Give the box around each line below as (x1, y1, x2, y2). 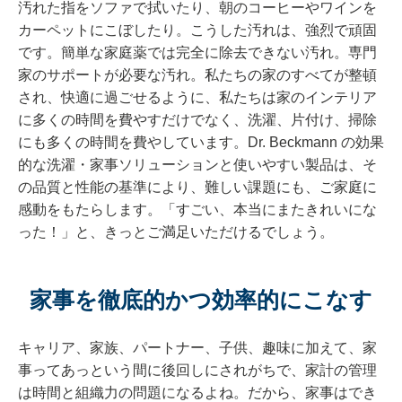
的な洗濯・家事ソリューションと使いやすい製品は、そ (18, 157, 377, 173)
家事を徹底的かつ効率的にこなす (30, 286, 372, 314)
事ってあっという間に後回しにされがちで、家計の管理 (18, 363, 377, 379)
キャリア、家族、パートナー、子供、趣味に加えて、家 (18, 340, 377, 356)
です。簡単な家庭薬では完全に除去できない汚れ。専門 (18, 45, 377, 61)
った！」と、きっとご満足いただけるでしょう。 (18, 224, 334, 240)
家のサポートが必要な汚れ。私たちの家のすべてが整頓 (18, 67, 377, 83)
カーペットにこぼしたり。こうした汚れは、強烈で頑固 (18, 22, 377, 39)
